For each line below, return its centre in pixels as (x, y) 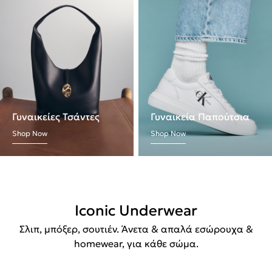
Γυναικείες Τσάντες (56, 117)
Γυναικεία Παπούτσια (200, 117)
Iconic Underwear (136, 211)
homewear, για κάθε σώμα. (136, 244)
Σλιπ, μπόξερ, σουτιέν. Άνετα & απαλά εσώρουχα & (136, 229)
